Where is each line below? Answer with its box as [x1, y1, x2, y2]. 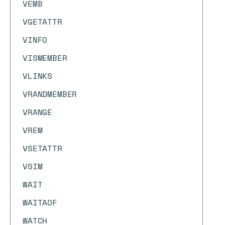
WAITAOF [23, 196, 57, 208]
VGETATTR [23, 16, 62, 28]
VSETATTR [23, 142, 62, 154]
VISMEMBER [23, 52, 67, 64]
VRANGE [23, 106, 53, 118]
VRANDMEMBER [23, 88, 77, 100]
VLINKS [23, 70, 53, 82]
